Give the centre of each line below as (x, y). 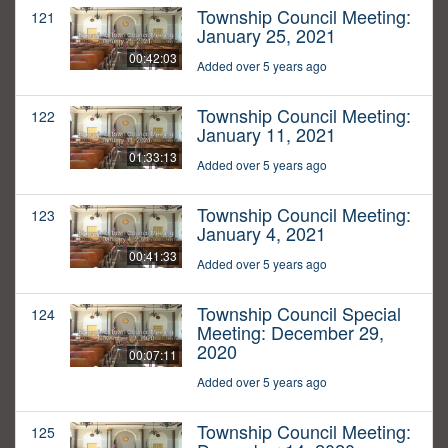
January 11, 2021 (266, 134)
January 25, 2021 (266, 35)
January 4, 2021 (261, 233)
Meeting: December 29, (290, 332)
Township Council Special (299, 313)
